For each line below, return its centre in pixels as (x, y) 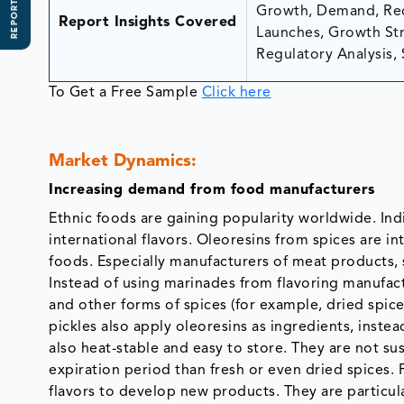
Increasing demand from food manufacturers (212, 190)
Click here (236, 92)
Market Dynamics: (123, 161)
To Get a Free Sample (125, 92)
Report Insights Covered (148, 22)
